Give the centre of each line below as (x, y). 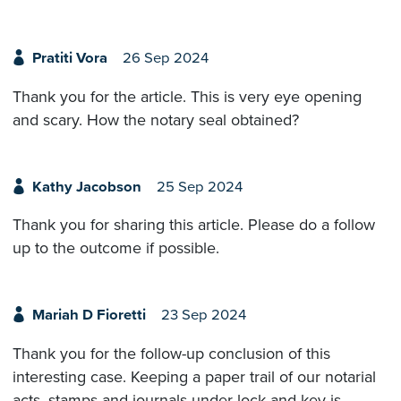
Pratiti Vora (69, 59)
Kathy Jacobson (86, 187)
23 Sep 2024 (203, 316)
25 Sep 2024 (199, 187)
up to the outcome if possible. (116, 248)
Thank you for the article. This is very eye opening (187, 96)
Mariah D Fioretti (89, 316)
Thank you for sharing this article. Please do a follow (194, 225)
